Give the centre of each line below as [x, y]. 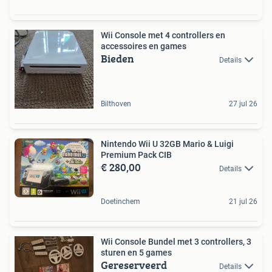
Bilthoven [116, 104]
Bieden [117, 58]
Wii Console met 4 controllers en [163, 35]
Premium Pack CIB [136, 155]
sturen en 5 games [136, 252]
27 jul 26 [243, 104]
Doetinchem [121, 201]
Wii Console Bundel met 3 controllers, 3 [176, 241]
